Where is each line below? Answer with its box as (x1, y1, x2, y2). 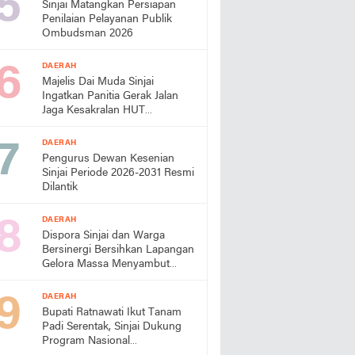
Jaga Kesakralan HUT (42, 104, 145, 116)
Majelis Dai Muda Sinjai (42, 75, 154, 88)
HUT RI (42, 272, 78, 284)
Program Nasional (42, 334, 130, 347)
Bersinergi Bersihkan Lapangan (42, 243, 194, 256)
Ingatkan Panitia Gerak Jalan (42, 90, 178, 102)
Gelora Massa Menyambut (42, 258, 170, 270)
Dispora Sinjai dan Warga (42, 229, 165, 242)
